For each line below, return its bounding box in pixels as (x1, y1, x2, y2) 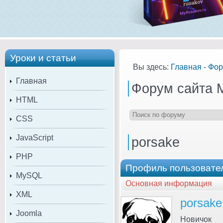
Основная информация (125, 179, 212, 188)
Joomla (16, 209, 42, 218)
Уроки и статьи (10, 52, 76, 63)
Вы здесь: (133, 62, 171, 71)
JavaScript (16, 133, 53, 142)
